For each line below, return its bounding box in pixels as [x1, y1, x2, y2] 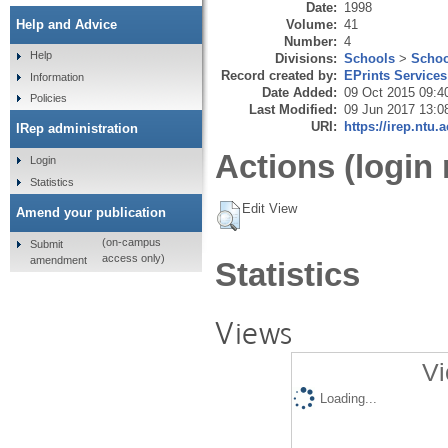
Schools [344, 50, 395, 66]
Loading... [319, 390, 377, 406]
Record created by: [221, 67, 337, 83]
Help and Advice [16, 16, 117, 32]
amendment [29, 253, 87, 266]
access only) [101, 252, 165, 265]
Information [29, 70, 84, 83]
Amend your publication [16, 204, 166, 220]
